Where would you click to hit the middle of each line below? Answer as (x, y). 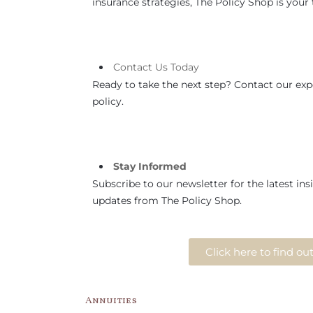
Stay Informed (150, 166)
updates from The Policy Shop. (167, 201)
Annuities (111, 301)
